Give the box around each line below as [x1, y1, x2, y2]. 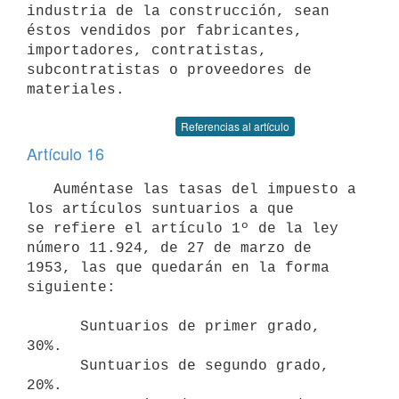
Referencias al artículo [181, 118, 289, 134]
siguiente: [27, 279, 116, 296]
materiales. [27, 81, 125, 98]
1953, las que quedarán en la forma [27, 259, 330, 276]
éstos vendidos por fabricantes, [27, 22, 303, 39]
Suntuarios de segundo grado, [27, 357, 80, 374]
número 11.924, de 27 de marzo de [27, 240, 312, 256]
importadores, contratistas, [27, 42, 267, 59]
